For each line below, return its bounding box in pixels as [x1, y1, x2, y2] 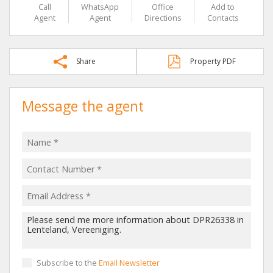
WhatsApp [81, 1, 119, 13]
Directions [144, 12, 182, 24]
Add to [211, 1, 235, 13]
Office [152, 1, 174, 13]
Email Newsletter [99, 257, 160, 269]
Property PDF [190, 56, 236, 67]
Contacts [207, 12, 239, 24]
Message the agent [22, 97, 144, 116]
